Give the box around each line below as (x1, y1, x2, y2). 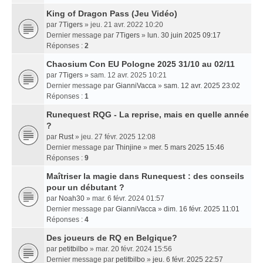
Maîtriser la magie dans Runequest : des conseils (46, 171, 244, 181)
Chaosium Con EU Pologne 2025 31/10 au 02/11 (46, 59, 235, 69)
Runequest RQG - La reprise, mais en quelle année (46, 109, 249, 119)
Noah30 (59, 194, 85, 203)
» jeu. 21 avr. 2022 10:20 (83, 20, 163, 29)
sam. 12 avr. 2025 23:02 (164, 81, 240, 90)
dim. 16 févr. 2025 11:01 (164, 204, 240, 213)
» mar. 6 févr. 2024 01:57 (85, 194, 164, 203)
